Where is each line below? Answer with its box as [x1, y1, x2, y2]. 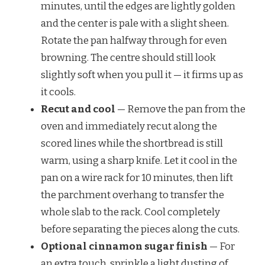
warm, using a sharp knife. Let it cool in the [41, 154, 237, 167]
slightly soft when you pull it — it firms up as [41, 69, 243, 82]
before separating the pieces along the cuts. [41, 223, 240, 236]
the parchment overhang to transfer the [41, 189, 224, 202]
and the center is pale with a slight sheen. [41, 17, 229, 30]
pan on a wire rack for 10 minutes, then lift [41, 172, 233, 185]
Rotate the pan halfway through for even [41, 34, 227, 47]
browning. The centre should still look [41, 51, 216, 64]
